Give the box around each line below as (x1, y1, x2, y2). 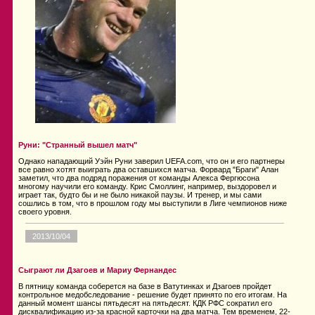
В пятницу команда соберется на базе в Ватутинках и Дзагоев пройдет (18, 282, 271, 291)
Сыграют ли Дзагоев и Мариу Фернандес (18, 266, 176, 275)
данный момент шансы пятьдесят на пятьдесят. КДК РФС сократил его (18, 299, 272, 308)
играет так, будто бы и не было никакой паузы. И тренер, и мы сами (18, 191, 262, 200)
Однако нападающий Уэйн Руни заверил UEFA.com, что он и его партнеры (18, 157, 285, 166)
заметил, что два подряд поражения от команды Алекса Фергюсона (18, 174, 259, 183)
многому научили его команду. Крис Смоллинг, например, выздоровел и (18, 182, 276, 191)
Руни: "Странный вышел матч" (18, 141, 137, 150)
